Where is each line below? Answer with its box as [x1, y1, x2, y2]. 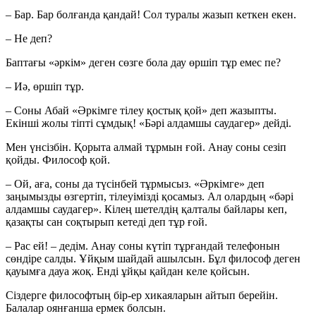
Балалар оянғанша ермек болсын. [6, 302, 166, 315]
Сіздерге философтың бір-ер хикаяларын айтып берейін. [6, 289, 278, 302]
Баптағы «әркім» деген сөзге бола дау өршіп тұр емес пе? [6, 56, 281, 69]
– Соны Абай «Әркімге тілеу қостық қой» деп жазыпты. [6, 104, 276, 117]
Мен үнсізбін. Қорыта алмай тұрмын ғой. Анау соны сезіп [6, 141, 286, 154]
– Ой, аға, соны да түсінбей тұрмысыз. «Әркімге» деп [6, 178, 265, 190]
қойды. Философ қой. [6, 154, 110, 166]
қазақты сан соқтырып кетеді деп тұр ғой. [6, 216, 207, 229]
